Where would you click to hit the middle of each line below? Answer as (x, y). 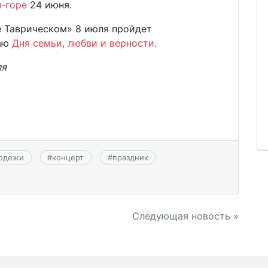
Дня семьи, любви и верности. (84, 43)
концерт (68, 158)
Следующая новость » (185, 216)
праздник (130, 158)
